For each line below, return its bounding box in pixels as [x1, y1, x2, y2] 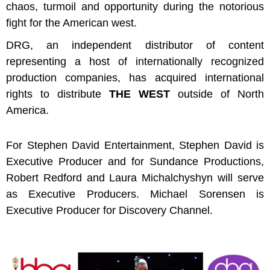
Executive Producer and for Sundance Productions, [6, 155, 264, 168]
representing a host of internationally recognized [6, 55, 264, 67]
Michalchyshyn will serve [142, 172, 265, 184]
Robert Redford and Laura [6, 172, 142, 184]
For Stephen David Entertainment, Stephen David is [6, 139, 264, 151]
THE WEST [109, 87, 178, 100]
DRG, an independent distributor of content [6, 39, 264, 51]
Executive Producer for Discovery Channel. [6, 204, 213, 216]
